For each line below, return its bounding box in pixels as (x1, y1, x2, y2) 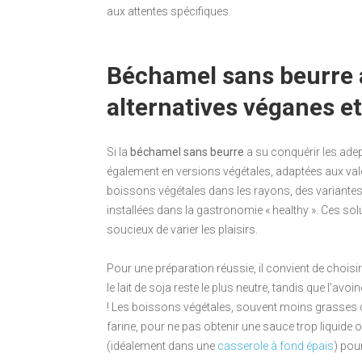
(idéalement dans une (107, 339, 217, 353)
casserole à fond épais (217, 339, 334, 353)
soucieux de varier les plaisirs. (107, 223, 258, 237)
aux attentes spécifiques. (107, 5, 231, 19)
